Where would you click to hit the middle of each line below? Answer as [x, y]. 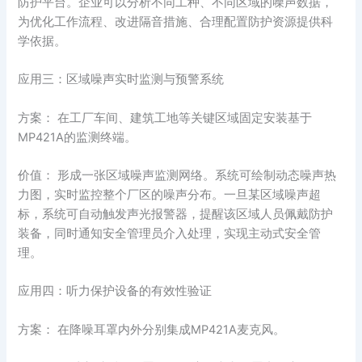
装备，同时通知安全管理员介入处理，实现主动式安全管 [170, 234]
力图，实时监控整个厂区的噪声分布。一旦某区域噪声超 [170, 195]
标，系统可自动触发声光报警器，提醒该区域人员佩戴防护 [176, 214]
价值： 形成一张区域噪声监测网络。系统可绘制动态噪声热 [177, 175]
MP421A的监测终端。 [78, 137]
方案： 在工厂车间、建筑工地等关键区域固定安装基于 [165, 118]
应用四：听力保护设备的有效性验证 [115, 291]
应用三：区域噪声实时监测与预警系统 [121, 80]
